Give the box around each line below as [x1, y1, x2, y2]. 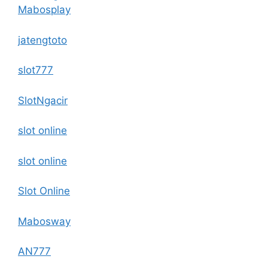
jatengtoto [18, 33, 67, 46]
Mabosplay [18, 4, 71, 16]
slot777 [18, 64, 53, 76]
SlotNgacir [18, 94, 68, 106]
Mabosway [18, 215, 71, 227]
